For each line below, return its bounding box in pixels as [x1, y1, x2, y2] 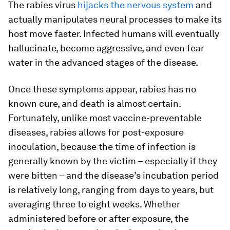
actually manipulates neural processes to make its [8, 13, 222, 25]
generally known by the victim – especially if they [8, 155, 217, 166]
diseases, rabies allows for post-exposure [8, 126, 184, 138]
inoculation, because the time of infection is [8, 141, 196, 152]
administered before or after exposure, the [8, 213, 189, 224]
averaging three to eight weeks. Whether [8, 198, 180, 209]
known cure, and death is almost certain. [8, 98, 181, 109]
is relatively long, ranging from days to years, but [8, 184, 214, 195]
